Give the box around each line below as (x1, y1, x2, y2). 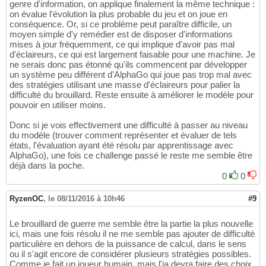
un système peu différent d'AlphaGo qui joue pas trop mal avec (9, 69, 252, 80)
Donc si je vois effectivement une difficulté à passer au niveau (9, 120, 248, 131)
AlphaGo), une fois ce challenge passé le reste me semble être (9, 150, 252, 161)
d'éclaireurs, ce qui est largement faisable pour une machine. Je (9, 49, 255, 60)
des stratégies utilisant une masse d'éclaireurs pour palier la (9, 80, 240, 90)
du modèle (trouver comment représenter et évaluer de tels (9, 130, 237, 141)
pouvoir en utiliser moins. (9, 100, 106, 110)
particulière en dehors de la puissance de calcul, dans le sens (9, 239, 246, 249)
